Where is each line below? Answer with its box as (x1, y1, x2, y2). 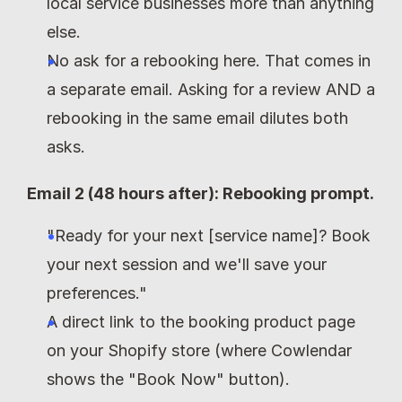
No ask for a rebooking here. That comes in (47, 50, 371, 70)
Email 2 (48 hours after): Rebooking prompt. (27, 183, 374, 203)
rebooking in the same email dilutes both (47, 108, 348, 127)
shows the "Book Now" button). (47, 369, 290, 389)
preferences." (47, 283, 147, 302)
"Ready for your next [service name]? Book (47, 225, 371, 245)
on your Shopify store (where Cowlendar (47, 340, 352, 360)
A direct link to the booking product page (47, 311, 355, 331)
